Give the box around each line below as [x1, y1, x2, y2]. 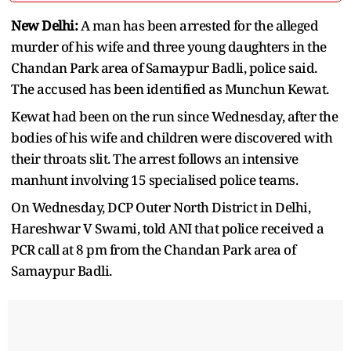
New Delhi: [11, 16, 78, 34]
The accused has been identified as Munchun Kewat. [11, 79, 329, 98]
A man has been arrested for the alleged [78, 16, 318, 34]
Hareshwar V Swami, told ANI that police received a [11, 219, 324, 237]
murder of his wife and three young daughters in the [11, 37, 327, 56]
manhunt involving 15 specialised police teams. [11, 170, 298, 189]
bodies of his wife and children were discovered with [11, 128, 332, 147]
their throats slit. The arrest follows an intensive [11, 149, 299, 168]
